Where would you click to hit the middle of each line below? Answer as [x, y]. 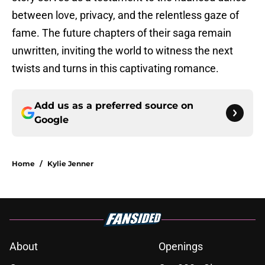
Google [51, 120]
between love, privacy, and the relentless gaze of [125, 15]
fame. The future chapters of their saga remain [122, 33]
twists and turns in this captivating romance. [115, 69]
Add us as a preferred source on [114, 106]
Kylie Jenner [70, 164]
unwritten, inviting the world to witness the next [122, 51]
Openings [181, 247]
